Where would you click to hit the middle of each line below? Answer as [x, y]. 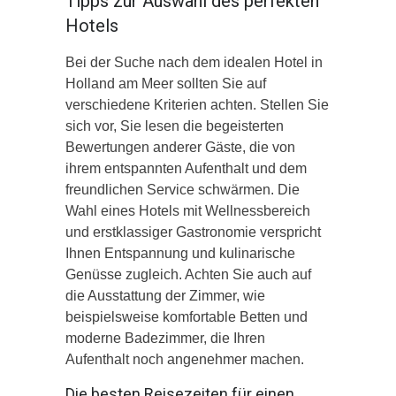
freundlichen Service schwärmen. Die [183, 189]
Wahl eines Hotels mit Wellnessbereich [188, 210]
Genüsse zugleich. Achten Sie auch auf [188, 274]
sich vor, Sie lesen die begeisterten [175, 126]
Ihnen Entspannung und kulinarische [180, 253]
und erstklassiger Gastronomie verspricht [193, 232]
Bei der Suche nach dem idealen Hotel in [194, 62]
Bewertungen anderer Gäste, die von [180, 147]
